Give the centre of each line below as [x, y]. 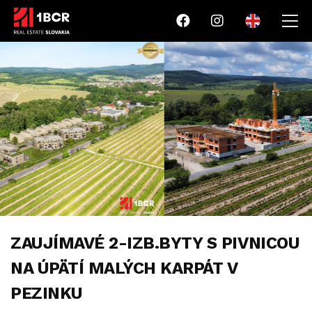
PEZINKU [47, 293]
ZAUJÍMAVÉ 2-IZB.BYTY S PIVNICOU [155, 243]
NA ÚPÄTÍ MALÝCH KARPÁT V [124, 268]
